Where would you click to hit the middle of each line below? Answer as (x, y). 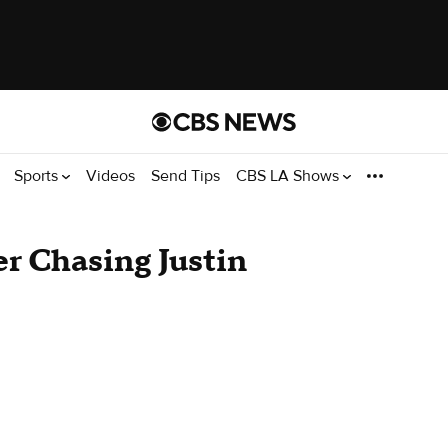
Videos (110, 175)
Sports (38, 175)
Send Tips (185, 175)
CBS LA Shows (289, 175)
